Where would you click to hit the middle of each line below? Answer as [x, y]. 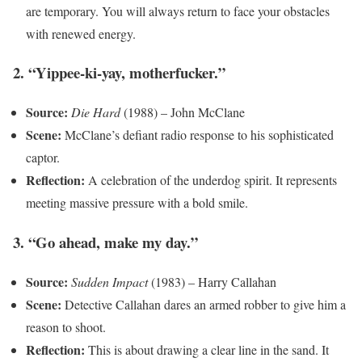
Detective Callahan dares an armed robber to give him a [204, 304]
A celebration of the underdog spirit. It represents [211, 180]
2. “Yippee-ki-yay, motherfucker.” [119, 73]
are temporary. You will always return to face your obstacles [178, 11]
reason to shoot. [66, 326]
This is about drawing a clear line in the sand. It [207, 349]
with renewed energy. [81, 33]
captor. [43, 158]
